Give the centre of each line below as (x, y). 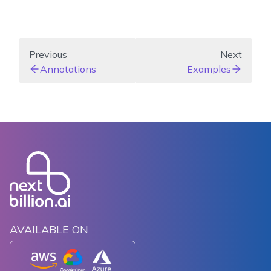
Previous (48, 55)
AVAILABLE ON (49, 230)
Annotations (68, 69)
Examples (209, 69)
